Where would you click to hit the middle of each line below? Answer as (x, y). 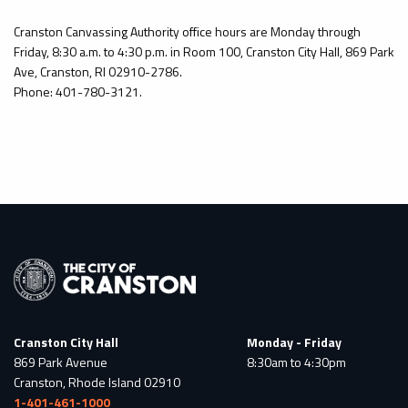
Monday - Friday (294, 342)
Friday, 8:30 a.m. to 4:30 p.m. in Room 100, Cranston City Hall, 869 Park (204, 52)
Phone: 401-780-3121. (78, 92)
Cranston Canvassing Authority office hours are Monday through (187, 32)
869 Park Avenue (61, 362)
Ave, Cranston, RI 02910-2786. (99, 72)
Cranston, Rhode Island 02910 (97, 382)
